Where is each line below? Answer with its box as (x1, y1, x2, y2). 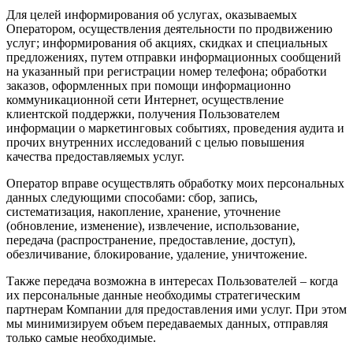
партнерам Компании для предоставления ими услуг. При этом (6, 302, 347, 316)
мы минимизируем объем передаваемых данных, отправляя (6, 316, 328, 330)
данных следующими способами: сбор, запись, (6, 190, 258, 204)
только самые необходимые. (6, 330, 156, 344)
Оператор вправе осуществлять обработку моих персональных (6, 176, 344, 190)
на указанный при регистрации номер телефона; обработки (6, 64, 327, 78)
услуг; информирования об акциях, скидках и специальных (6, 35, 328, 50)
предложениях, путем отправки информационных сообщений (6, 50, 341, 64)
